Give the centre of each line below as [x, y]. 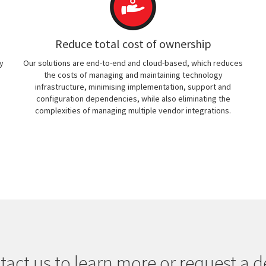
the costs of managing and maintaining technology [133, 75]
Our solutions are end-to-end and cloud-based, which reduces [133, 63]
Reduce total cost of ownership [133, 44]
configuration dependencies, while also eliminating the [133, 99]
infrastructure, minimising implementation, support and [133, 87]
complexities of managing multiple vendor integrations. [133, 110]
